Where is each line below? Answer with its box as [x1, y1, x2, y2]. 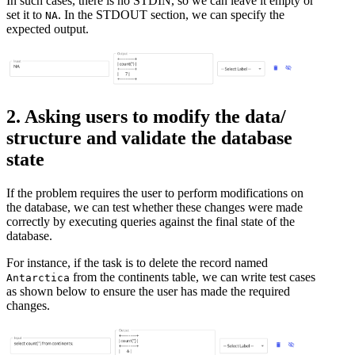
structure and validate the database [6, 128, 292, 149]
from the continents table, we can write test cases [70, 270, 315, 284]
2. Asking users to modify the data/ [6, 106, 286, 128]
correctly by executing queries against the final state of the [6, 215, 295, 229]
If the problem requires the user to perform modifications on [6, 186, 303, 200]
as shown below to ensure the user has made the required [6, 284, 290, 299]
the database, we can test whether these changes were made [6, 200, 303, 215]
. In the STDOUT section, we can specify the [58, 7, 284, 21]
